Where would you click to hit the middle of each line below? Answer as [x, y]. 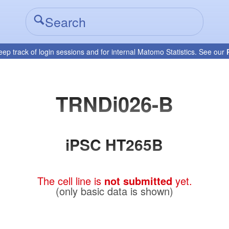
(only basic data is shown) [114, 191]
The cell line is [71, 181]
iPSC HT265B [114, 144]
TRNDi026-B [114, 104]
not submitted [138, 181]
